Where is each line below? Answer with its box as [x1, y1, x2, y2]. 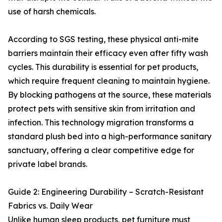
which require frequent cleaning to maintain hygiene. [8, 76, 210, 86]
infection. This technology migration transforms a [8, 117, 194, 127]
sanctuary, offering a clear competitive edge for [8, 145, 194, 155]
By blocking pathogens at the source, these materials [8, 90, 211, 100]
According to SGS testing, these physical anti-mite [8, 34, 199, 44]
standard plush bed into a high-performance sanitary [8, 131, 212, 141]
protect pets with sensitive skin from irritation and [8, 104, 195, 113]
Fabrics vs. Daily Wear [8, 201, 93, 211]
